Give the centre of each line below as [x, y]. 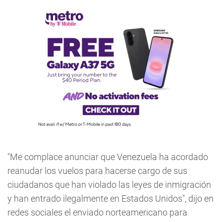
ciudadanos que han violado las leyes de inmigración [109, 185]
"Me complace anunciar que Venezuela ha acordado [108, 157]
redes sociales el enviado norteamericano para [97, 212]
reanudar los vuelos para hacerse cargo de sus [97, 171]
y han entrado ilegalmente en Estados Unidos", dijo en [111, 198]
